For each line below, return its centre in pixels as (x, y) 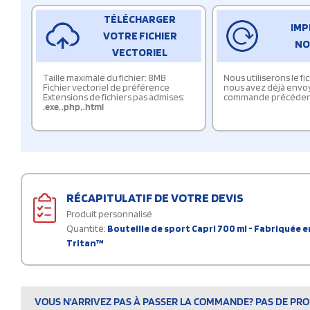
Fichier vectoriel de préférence (106, 87)
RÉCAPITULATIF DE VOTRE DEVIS (155, 197)
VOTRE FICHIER (140, 35)
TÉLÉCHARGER (140, 19)
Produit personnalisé (109, 213)
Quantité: (86, 228)
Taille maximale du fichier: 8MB (104, 77)
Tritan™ (85, 243)
